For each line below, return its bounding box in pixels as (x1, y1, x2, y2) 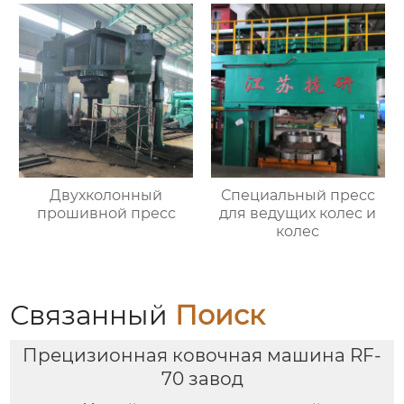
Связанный (10, 298, 176, 332)
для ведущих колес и (219, 204, 377, 222)
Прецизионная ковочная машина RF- (23, 344, 381, 367)
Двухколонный (50, 186, 163, 204)
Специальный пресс (220, 186, 375, 204)
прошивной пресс (36, 204, 176, 222)
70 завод (161, 368, 243, 390)
